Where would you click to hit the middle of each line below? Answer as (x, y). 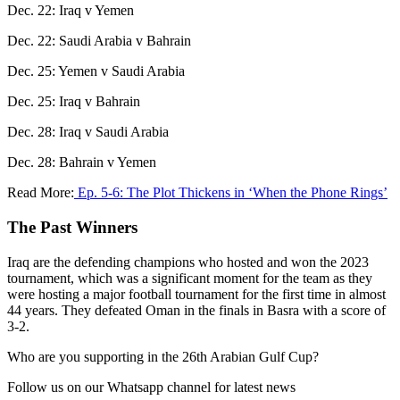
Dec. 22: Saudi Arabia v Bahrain (101, 41)
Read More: (41, 193)
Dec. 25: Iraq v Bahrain (74, 102)
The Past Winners (72, 228)
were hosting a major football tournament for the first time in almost (196, 294)
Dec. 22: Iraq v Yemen (72, 11)
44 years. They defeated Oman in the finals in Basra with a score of (196, 310)
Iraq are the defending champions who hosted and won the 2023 (188, 262)
